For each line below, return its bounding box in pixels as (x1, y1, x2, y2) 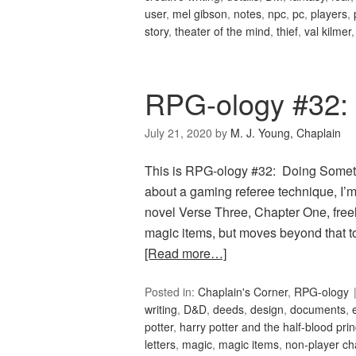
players (311, 6, 347, 22)
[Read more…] (145, 244, 226, 263)
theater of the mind (175, 23, 270, 40)
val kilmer (304, 23, 351, 40)
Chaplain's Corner (198, 284, 288, 300)
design (250, 301, 284, 318)
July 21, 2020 (145, 125, 212, 141)
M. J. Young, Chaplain (230, 125, 341, 141)
